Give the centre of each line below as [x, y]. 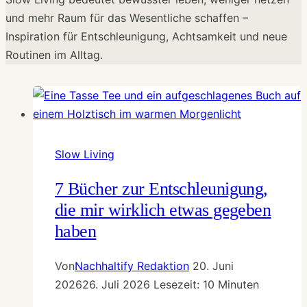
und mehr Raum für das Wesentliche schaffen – [127, 17]
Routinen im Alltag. [54, 54]
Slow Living [85, 154]
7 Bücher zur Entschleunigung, [161, 189]
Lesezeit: [176, 284]
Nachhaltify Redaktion [132, 266]
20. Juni [213, 266]
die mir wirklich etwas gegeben [163, 210]
